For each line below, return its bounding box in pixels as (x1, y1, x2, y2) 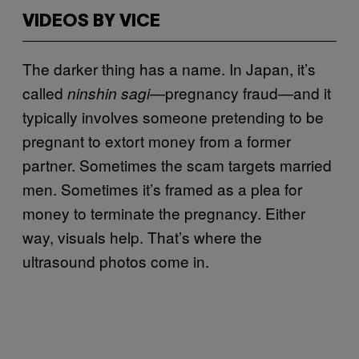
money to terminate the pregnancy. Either (22, 201, 305, 224)
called (22, 81, 67, 103)
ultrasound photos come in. (22, 249, 209, 272)
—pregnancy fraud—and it (150, 81, 331, 103)
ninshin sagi (67, 82, 150, 103)
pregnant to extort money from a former (22, 129, 291, 151)
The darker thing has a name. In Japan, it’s (22, 57, 316, 79)
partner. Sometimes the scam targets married (22, 153, 332, 175)
